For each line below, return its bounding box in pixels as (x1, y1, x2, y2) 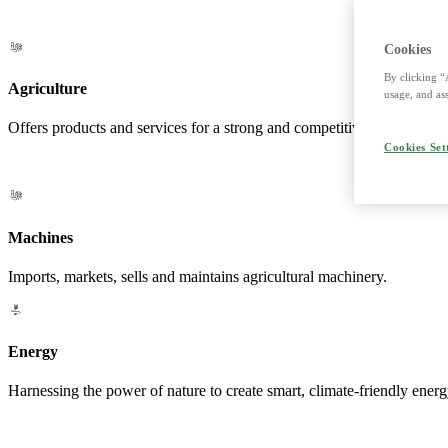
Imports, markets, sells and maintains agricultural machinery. (8, 267, 387, 285)
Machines (8, 228, 73, 246)
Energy (8, 343, 58, 361)
